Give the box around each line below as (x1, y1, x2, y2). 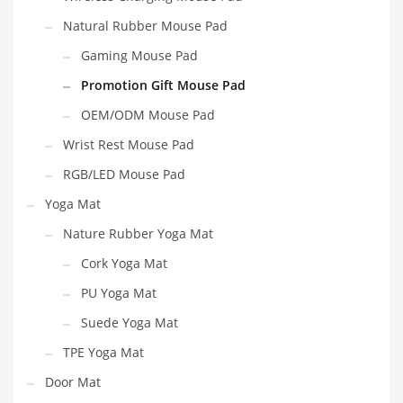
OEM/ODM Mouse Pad (81, 106, 215, 124)
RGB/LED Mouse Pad (63, 166, 185, 184)
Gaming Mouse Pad (81, 47, 198, 65)
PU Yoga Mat (81, 284, 157, 302)
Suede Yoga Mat (81, 314, 178, 332)
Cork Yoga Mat (81, 255, 167, 273)
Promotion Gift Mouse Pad (81, 76, 246, 94)
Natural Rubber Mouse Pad (63, 17, 228, 35)
